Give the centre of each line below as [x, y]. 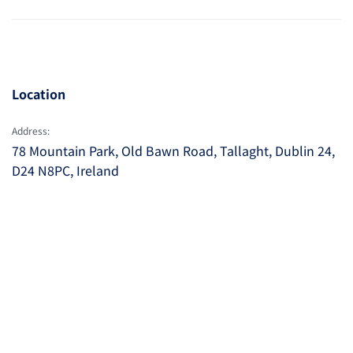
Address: [31, 131]
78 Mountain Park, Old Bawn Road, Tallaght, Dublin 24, [173, 150]
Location [39, 93]
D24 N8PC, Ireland [65, 170]
